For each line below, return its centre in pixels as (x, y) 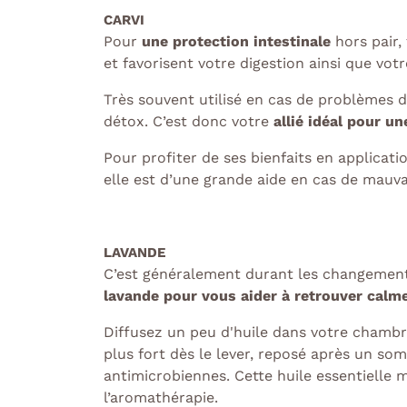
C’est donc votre (213, 122)
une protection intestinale (236, 42)
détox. (128, 122)
